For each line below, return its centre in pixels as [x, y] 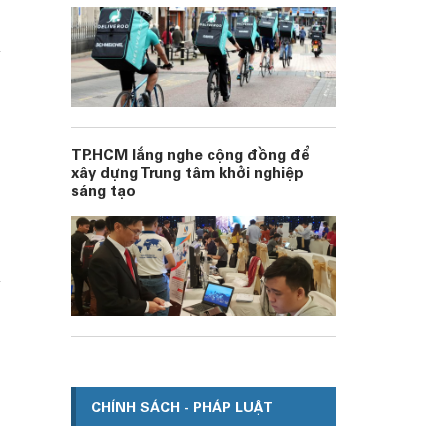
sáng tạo [103, 192]
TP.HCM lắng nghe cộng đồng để [190, 156]
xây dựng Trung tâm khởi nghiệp [187, 174]
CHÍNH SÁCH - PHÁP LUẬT [182, 409]
